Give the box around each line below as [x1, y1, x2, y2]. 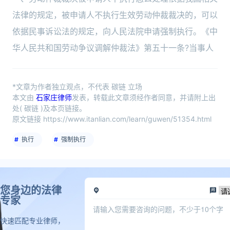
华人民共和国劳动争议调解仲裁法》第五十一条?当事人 [12, 43, 214, 53]
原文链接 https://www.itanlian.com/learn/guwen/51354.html [12, 114, 212, 123]
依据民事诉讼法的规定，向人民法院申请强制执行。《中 [12, 26, 218, 36]
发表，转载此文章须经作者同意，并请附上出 [72, 93, 216, 102]
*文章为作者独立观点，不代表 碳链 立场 [12, 82, 142, 91]
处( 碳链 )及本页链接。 [12, 104, 86, 112]
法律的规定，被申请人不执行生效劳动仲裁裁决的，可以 [12, 10, 218, 20]
